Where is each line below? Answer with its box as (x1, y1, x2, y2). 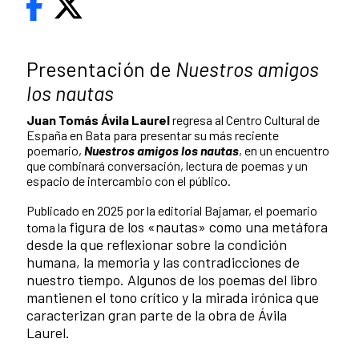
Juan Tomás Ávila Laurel (26, 111, 170, 127)
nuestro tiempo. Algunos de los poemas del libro (26, 270, 317, 288)
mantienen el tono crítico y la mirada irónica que (26, 288, 319, 306)
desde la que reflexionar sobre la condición (26, 235, 287, 253)
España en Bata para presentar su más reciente (26, 127, 279, 143)
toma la (26, 219, 69, 235)
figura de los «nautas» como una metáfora (69, 217, 328, 236)
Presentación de (26, 56, 175, 81)
